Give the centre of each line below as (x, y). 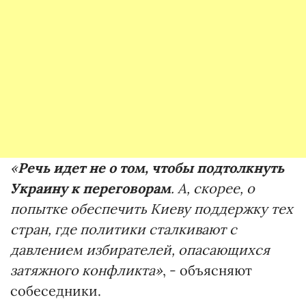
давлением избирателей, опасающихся (140, 250)
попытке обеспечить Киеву (100, 209)
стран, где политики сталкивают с (124, 229)
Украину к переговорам (91, 189)
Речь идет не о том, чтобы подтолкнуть (151, 168)
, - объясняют (207, 270)
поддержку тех (244, 209)
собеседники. (56, 291)
